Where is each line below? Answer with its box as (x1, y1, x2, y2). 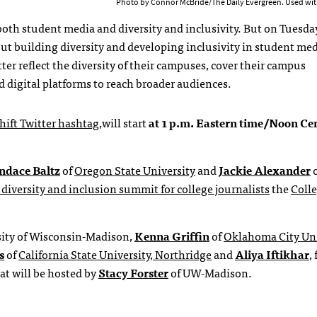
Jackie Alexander (219, 160, 311, 179)
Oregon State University (74, 160, 195, 179)
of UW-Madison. (168, 263, 252, 282)
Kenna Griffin (134, 226, 209, 245)
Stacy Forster (98, 263, 168, 282)
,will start (99, 113, 149, 132)
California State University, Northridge (18, 244, 212, 263)
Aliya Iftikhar (235, 244, 309, 263)
